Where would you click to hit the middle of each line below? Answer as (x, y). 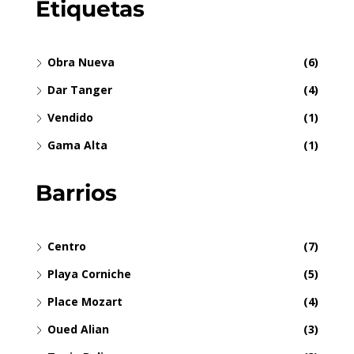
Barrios (76, 193)
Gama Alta (77, 145)
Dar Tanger (80, 90)
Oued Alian (78, 330)
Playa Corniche (89, 274)
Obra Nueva (81, 62)
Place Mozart (85, 302)
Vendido (70, 118)
